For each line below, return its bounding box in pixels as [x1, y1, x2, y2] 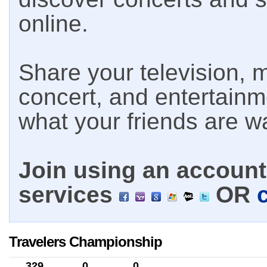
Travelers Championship [9, 234, 162, 250]
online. [18, 11, 88, 36]
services [18, 182, 119, 207]
